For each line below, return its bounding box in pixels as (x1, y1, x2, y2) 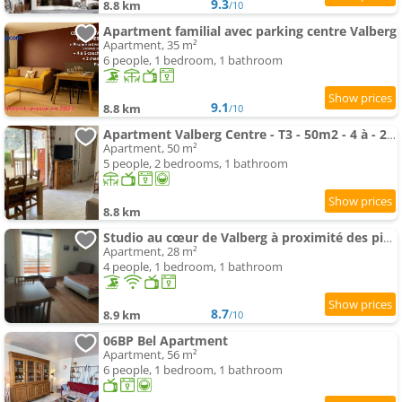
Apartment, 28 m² (103, 243, 197, 260)
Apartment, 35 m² (103, 37, 197, 54)
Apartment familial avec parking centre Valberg (103, 22, 397, 40)
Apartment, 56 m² (103, 346, 197, 363)
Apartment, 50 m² (103, 140, 197, 157)
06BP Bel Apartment (103, 332, 228, 350)
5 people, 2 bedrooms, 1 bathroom (103, 155, 288, 172)
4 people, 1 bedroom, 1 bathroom (103, 258, 283, 275)
